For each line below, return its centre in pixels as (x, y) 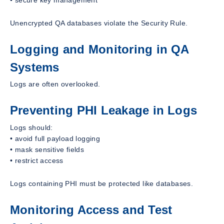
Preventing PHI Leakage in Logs (104, 110)
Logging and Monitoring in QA (99, 49)
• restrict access (37, 161)
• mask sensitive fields (47, 150)
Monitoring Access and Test (91, 210)
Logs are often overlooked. (55, 84)
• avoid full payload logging (55, 139)
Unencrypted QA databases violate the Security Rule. (99, 23)
